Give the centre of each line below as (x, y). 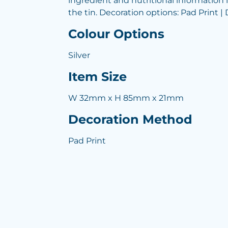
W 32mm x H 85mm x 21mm (126, 98)
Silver (79, 55)
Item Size (97, 77)
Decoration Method (130, 119)
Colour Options (116, 34)
